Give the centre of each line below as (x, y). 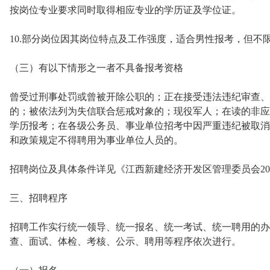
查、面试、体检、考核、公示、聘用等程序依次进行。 (125, 241)
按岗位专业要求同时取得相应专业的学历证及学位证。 (125, 10)
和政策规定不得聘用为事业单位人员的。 (96, 140)
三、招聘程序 (39, 198)
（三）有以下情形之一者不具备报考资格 (96, 68)
